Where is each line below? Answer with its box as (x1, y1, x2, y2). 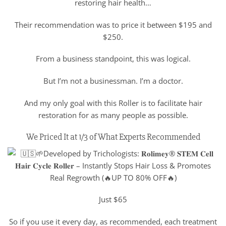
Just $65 (99, 194, 127, 205)
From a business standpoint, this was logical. (35, 53, 191, 64)
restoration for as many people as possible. (38, 109, 188, 120)
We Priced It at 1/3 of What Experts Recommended (26, 131, 200, 142)
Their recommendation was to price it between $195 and (14, 19, 212, 30)
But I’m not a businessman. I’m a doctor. (43, 76, 183, 86)
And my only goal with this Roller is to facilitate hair (24, 97, 202, 108)
